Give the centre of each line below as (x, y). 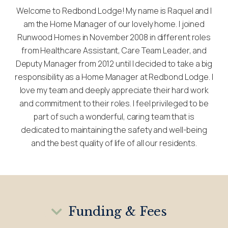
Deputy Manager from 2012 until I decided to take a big (114, 64)
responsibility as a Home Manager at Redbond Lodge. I (114, 77)
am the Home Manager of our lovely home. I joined (114, 24)
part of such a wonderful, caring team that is (114, 117)
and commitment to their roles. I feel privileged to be (114, 104)
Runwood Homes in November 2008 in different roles (114, 37)
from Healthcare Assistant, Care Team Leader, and (114, 51)
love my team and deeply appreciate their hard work (114, 90)
